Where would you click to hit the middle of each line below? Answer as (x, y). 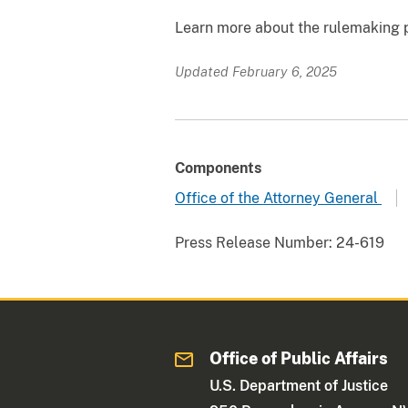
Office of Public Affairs (299, 358)
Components (218, 168)
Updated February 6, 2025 (256, 71)
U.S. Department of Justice (299, 385)
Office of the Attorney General (278, 198)
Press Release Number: (254, 242)
